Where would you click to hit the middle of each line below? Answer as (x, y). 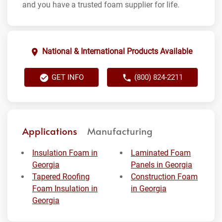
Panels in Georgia (162, 165)
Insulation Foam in (65, 153)
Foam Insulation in (65, 189)
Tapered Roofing (61, 177)
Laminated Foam (161, 153)
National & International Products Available (117, 52)
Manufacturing (120, 131)
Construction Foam (164, 177)
